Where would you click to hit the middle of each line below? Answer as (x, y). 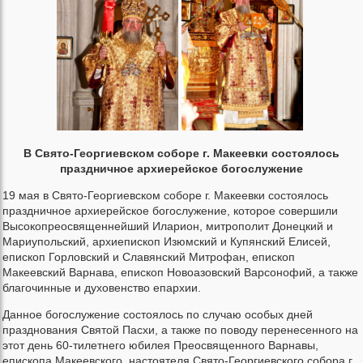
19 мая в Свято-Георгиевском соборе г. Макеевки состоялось (165, 195)
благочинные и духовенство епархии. (102, 287)
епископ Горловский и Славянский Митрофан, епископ (149, 256)
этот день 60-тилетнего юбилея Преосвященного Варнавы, (160, 345)
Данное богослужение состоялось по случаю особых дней (158, 314)
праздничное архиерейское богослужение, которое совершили (170, 210)
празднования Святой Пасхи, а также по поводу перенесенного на (180, 329)
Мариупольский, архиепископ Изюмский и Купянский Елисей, (167, 241)
